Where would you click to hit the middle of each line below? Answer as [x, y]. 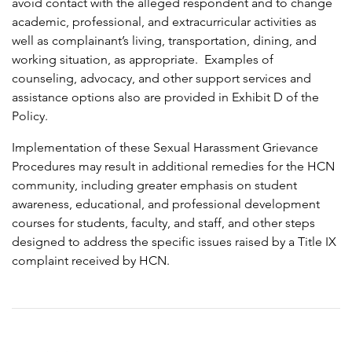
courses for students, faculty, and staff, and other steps [163, 223]
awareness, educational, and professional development [166, 204]
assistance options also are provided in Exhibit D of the [165, 97]
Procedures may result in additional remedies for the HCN [173, 167]
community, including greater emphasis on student [154, 185]
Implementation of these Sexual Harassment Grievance [165, 148]
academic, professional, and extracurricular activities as [164, 22]
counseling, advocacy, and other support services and [161, 79]
